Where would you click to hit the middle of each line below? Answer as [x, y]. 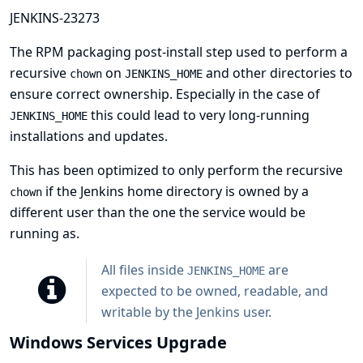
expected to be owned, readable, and [215, 291]
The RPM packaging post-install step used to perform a [179, 52]
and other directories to [278, 73]
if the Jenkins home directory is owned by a [175, 191]
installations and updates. [89, 136]
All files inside [144, 270]
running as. [45, 233]
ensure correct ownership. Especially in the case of [165, 94]
